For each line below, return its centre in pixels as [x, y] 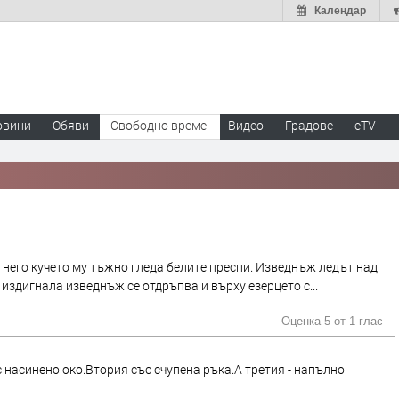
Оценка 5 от [315, 322]
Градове [309, 125]
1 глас [366, 322]
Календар [340, 11]
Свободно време [159, 125]
